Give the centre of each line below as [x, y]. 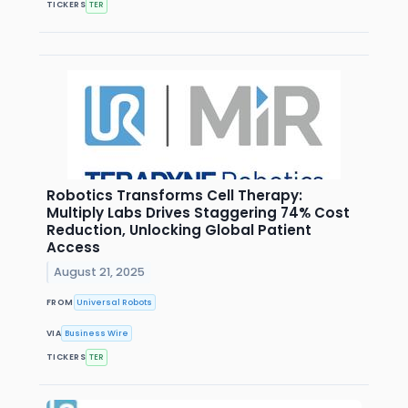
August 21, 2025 [100, 271]
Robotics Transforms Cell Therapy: [174, 196]
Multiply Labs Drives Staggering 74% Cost [198, 213]
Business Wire [97, 333]
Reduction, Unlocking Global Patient [179, 230]
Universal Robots [115, 302]
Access [73, 248]
